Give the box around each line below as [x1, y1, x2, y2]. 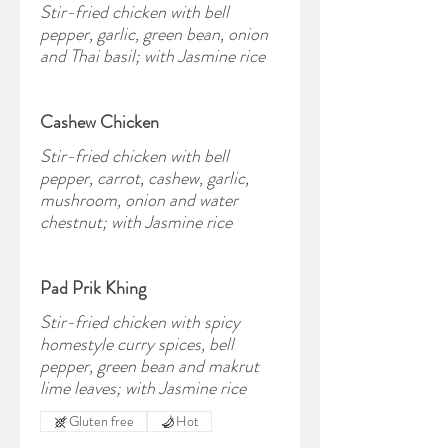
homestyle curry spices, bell [40, 331, 234, 357]
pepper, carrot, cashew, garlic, [40, 165, 249, 191]
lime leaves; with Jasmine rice [40, 375, 246, 401]
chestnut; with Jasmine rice [40, 209, 232, 235]
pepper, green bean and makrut [40, 353, 259, 379]
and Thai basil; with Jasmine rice [40, 43, 265, 69]
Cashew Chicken [40, 109, 159, 135]
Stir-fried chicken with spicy [40, 309, 240, 335]
